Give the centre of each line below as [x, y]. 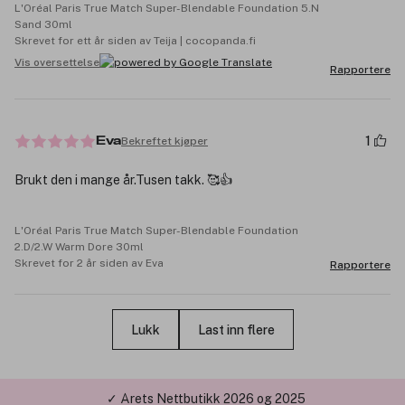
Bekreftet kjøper [165, 141]
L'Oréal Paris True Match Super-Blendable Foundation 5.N [167, 9]
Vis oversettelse [57, 62]
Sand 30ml [43, 25]
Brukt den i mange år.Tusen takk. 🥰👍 [123, 180]
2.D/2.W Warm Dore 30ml [79, 247]
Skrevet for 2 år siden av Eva [89, 264]
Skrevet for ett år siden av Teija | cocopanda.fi [135, 41]
